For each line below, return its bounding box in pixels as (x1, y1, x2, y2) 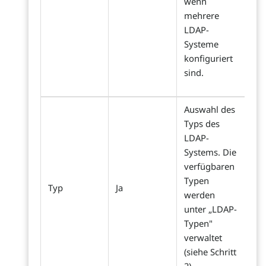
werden (184, 189, 215, 201)
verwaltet (184, 232, 222, 244)
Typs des (184, 118, 220, 130)
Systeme (184, 38, 218, 50)
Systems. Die (184, 146, 236, 159)
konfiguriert (184, 52, 233, 65)
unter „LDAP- (184, 203, 237, 216)
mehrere (184, 9, 219, 22)
